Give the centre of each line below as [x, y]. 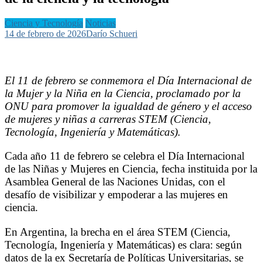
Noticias [101, 23]
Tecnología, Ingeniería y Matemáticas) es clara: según [123, 244]
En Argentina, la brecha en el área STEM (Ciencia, [118, 232]
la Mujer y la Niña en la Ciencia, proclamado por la [123, 94]
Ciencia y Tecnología [44, 23]
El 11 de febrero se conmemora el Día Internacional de [128, 81]
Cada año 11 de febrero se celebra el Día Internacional [125, 156]
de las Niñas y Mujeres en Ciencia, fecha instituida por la [131, 169]
